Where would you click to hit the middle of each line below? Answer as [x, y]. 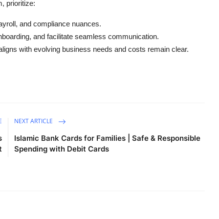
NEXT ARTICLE [34, 121]
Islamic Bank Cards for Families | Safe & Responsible [108, 138]
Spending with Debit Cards [62, 149]
